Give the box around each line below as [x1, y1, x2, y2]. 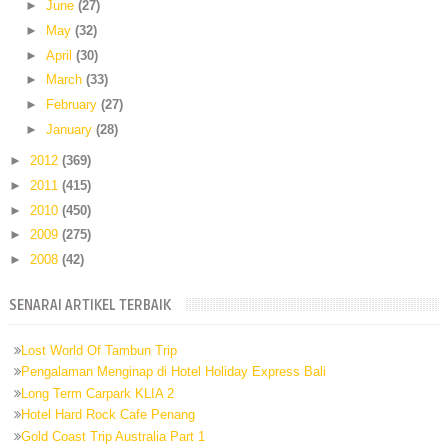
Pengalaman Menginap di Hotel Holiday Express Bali [20, 364, 326, 380]
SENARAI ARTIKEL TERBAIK [8, 296, 171, 314]
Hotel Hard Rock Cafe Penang [20, 407, 195, 423]
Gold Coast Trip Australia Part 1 [20, 428, 205, 444]
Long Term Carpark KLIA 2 [20, 385, 174, 401]
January [45, 121, 96, 137]
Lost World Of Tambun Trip [20, 342, 177, 358]
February [45, 97, 101, 113]
